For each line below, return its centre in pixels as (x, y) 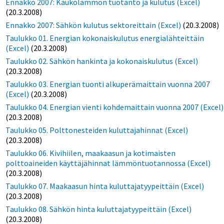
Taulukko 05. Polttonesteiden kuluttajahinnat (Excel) (97, 130)
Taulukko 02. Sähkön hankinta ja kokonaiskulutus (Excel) (102, 61)
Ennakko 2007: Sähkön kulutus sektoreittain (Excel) (93, 25)
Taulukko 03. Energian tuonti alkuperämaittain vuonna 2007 (108, 84)
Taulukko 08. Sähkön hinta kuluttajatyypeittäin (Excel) (99, 209)
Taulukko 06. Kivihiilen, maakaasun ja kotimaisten (91, 153)
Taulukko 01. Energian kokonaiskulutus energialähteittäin (105, 38)
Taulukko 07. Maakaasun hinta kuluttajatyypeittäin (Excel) (105, 186)
